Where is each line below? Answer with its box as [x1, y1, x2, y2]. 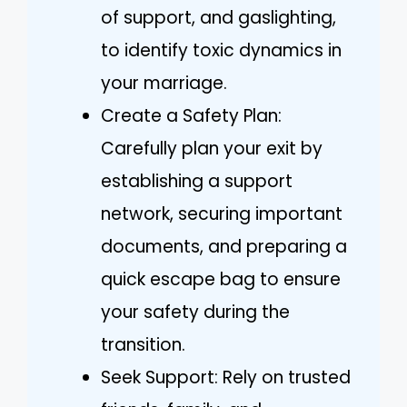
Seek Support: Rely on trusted [101, 364, 351, 390]
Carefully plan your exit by [101, 135, 323, 161]
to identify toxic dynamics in [101, 37, 342, 63]
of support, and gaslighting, [101, 5, 336, 30]
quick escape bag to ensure [101, 266, 341, 292]
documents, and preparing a [101, 233, 347, 259]
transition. [101, 332, 185, 357]
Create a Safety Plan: [101, 103, 282, 128]
